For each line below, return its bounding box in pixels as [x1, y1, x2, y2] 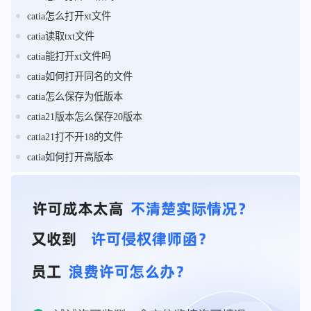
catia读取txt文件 [26, 30, 94, 42]
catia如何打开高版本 [26, 151, 113, 162]
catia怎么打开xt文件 [26, 10, 111, 22]
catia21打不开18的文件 [26, 131, 123, 142]
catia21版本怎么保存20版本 [26, 110, 142, 122]
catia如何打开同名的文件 [26, 70, 133, 82]
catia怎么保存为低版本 [26, 90, 123, 102]
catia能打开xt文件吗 [26, 50, 111, 62]
